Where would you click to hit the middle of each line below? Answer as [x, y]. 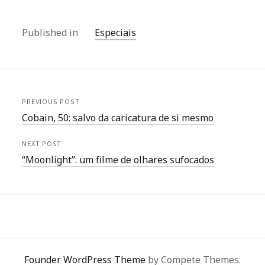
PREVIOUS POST [51, 102]
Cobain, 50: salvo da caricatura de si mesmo [118, 118]
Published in [51, 33]
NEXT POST [42, 144]
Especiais [116, 33]
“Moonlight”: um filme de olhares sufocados [118, 160]
